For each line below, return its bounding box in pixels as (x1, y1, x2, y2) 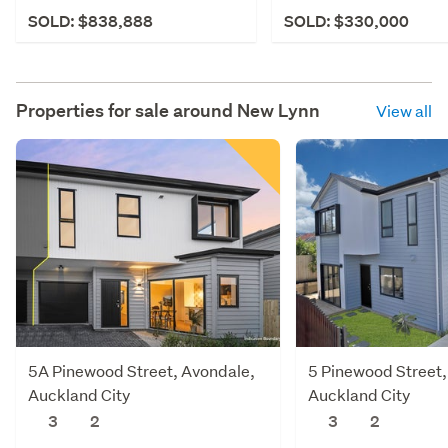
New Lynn (237, 98, 320, 122)
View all (376, 99, 432, 121)
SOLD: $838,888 (28, 10, 153, 32)
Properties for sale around (16, 98, 237, 122)
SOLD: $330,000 (284, 10, 409, 32)
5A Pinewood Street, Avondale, (28, 359, 255, 381)
